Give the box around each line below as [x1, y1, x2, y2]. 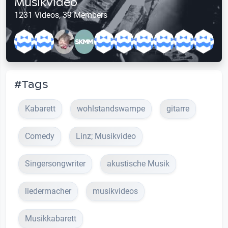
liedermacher [25, 186, 71, 196]
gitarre [166, 104, 189, 114]
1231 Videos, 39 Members [14, 10, 107, 20]
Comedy [25, 131, 54, 141]
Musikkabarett [25, 214, 76, 224]
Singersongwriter [25, 159, 85, 169]
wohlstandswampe [77, 104, 145, 114]
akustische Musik [107, 159, 169, 169]
